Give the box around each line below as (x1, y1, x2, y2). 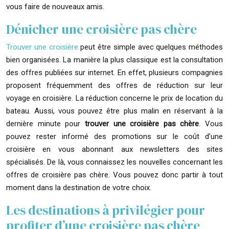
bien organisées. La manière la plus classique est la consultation (6, 55, 223, 64)
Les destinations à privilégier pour (6, 201, 205, 219)
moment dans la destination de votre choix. (6, 183, 151, 192)
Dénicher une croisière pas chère (6, 20, 197, 38)
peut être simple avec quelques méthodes (78, 42, 223, 52)
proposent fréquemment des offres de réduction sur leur (6, 81, 223, 90)
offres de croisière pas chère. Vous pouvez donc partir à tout (6, 170, 223, 179)
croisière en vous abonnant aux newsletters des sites (6, 145, 223, 154)
